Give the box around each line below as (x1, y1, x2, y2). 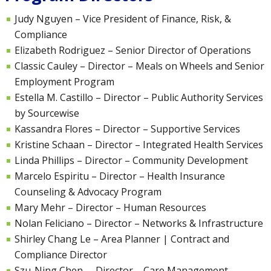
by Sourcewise (15, 106, 79, 120)
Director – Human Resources (76, 200, 206, 214)
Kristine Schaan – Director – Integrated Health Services (15, 137, 263, 151)
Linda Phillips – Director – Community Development (15, 153, 248, 167)
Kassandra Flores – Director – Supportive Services (15, 122, 240, 135)
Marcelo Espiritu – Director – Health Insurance (15, 169, 225, 183)
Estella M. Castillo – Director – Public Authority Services (15, 90, 263, 104)
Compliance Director (15, 247, 107, 261)
